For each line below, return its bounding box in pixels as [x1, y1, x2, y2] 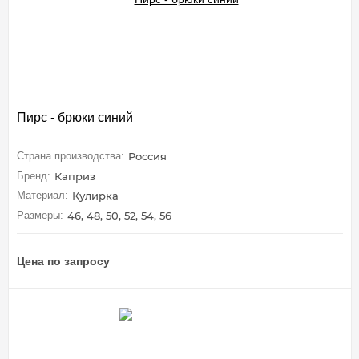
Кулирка [72, 189, 119, 203]
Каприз [54, 169, 95, 183]
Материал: [17, 189, 68, 202]
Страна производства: [17, 150, 124, 162]
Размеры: [17, 208, 63, 221]
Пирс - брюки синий [17, 111, 133, 125]
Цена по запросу [17, 254, 110, 268]
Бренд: [17, 169, 50, 182]
